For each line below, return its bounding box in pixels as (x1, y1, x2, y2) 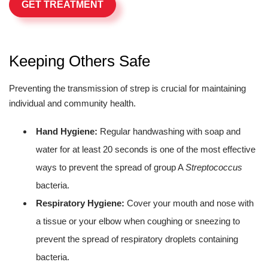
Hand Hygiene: (36, 126, 98, 136)
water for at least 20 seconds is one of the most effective (36, 144, 255, 154)
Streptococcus (185, 162, 242, 172)
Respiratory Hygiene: (36, 198, 124, 208)
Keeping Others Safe (9, 52, 150, 70)
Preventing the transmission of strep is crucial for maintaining (9, 83, 246, 93)
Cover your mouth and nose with (124, 198, 254, 208)
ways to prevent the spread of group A (36, 162, 185, 172)
